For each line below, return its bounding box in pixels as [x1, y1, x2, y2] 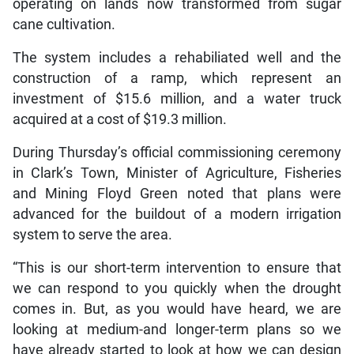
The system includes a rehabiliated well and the [12, 50, 342, 66]
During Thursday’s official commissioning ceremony [12, 145, 342, 161]
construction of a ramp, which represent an [12, 70, 342, 87]
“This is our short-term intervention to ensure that [12, 260, 342, 277]
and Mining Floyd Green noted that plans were [12, 186, 342, 202]
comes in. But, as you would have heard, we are [12, 301, 342, 318]
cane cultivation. [12, 17, 115, 33]
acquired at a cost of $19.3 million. [12, 111, 227, 128]
